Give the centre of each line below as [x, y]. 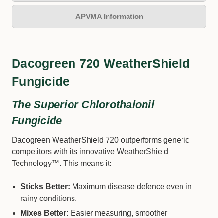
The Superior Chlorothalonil [83, 104]
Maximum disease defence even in [131, 187]
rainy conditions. [49, 198]
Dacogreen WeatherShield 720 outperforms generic [100, 140]
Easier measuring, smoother [118, 213]
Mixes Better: [45, 213]
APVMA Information [109, 16]
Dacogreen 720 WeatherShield [101, 63]
